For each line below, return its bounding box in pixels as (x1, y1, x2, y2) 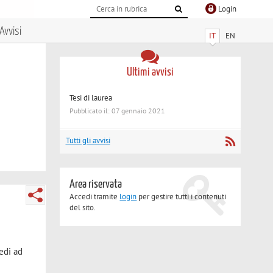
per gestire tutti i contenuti (136, 191, 227, 202)
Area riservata (69, 179, 122, 191)
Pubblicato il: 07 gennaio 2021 (69, 106, 166, 116)
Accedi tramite (69, 191, 120, 202)
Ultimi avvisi (126, 66, 174, 78)
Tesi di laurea (69, 92, 113, 103)
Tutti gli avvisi (65, 135, 110, 146)
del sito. (69, 202, 96, 213)
